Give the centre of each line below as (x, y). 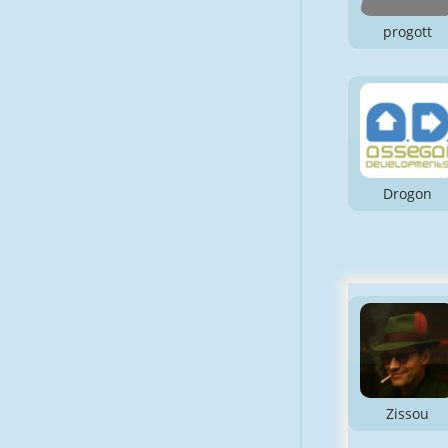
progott (408, 31)
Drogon (408, 193)
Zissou (408, 414)
